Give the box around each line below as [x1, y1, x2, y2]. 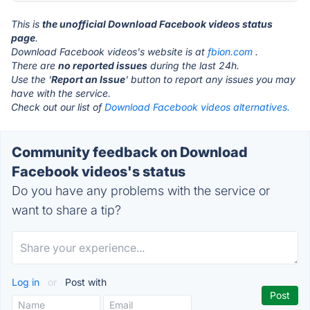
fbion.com [208, 46, 253, 57]
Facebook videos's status [12, 163, 185, 180]
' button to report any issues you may [125, 73, 295, 85]
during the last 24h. [147, 60, 239, 71]
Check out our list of [11, 101, 104, 113]
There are [11, 60, 58, 71]
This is [11, 18, 42, 30]
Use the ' [11, 73, 51, 85]
